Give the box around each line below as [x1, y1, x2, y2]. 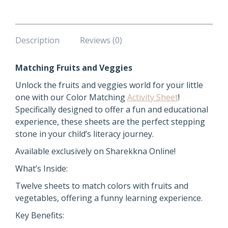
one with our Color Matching [15, 92, 127, 103]
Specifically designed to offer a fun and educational [15, 104, 208, 115]
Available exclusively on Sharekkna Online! [15, 146, 176, 157]
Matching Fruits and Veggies [15, 62, 132, 73]
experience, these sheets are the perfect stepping [15, 116, 205, 127]
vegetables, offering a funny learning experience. [15, 192, 203, 204]
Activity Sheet [127, 92, 178, 103]
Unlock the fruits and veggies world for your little [15, 79, 203, 91]
